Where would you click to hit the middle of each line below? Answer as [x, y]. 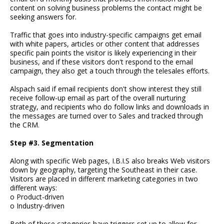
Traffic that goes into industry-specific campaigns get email [106, 35]
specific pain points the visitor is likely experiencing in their [103, 53]
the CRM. [25, 125]
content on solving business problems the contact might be [106, 8]
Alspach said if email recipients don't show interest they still [106, 89]
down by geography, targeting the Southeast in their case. [103, 170]
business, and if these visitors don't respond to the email [101, 62]
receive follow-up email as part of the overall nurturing [98, 98]
